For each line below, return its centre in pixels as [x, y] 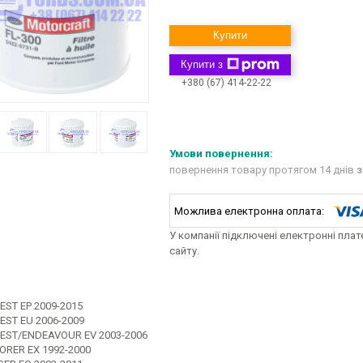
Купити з [202, 64]
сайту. [184, 251]
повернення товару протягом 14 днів [263, 170]
